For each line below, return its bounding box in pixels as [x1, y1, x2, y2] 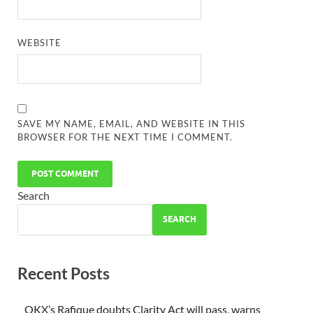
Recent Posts [17, 263, 110, 283]
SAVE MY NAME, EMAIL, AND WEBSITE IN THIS [17, 117, 246, 129]
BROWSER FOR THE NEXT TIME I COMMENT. [17, 131, 233, 143]
